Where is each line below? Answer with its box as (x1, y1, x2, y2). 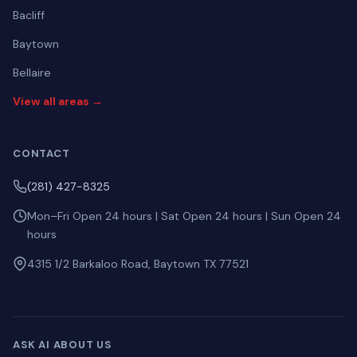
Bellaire (13, 65, 51, 80)
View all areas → (13, 94, 103, 108)
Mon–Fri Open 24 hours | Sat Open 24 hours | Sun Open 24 (27, 209, 341, 223)
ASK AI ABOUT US (13, 338, 112, 351)
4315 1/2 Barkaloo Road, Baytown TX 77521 (27, 257, 249, 271)
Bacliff (13, 8, 45, 22)
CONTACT (13, 147, 70, 160)
